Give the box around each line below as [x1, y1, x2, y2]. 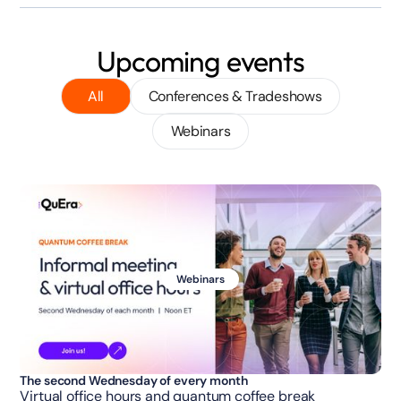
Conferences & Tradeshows [148, 87, 322, 107]
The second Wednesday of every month [20, 372, 248, 389]
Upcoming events [97, 43, 304, 80]
